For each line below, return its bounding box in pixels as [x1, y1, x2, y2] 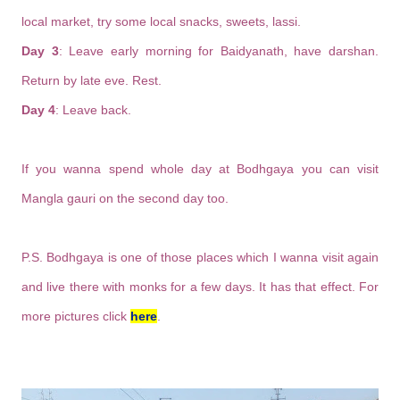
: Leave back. [55, 102, 131, 117]
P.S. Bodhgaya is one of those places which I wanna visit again [21, 249, 379, 264]
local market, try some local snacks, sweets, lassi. [21, 13, 304, 29]
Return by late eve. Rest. [21, 72, 162, 87]
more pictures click [21, 308, 130, 323]
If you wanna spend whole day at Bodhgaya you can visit [21, 161, 379, 176]
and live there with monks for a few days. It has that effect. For [21, 279, 379, 294]
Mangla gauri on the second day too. [21, 190, 229, 205]
